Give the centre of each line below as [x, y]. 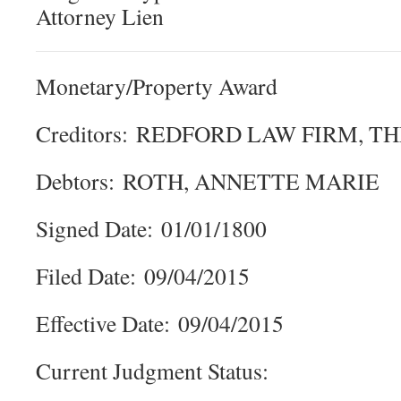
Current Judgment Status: [152, 371]
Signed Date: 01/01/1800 [151, 228]
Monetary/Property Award [157, 86]
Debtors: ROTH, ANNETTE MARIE [208, 181]
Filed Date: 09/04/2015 [143, 276]
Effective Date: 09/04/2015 [160, 323]
